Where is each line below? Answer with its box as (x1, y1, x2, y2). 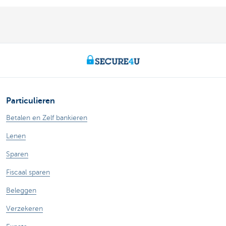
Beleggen (6, 187, 36, 195)
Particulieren (6, 96, 55, 106)
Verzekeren (6, 205, 43, 213)
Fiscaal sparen (6, 168, 50, 177)
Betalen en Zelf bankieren (6, 114, 87, 122)
